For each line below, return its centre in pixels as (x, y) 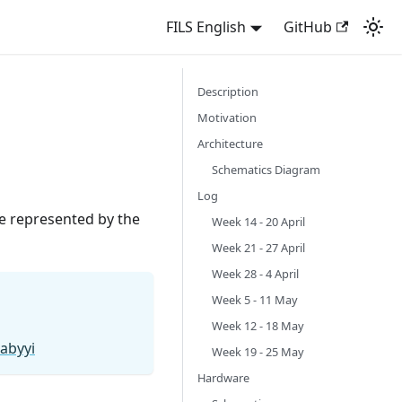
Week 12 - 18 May (258, 326)
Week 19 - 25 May (258, 352)
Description (228, 92)
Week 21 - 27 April (258, 248)
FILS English (206, 27)
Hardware (223, 378)
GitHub (307, 27)
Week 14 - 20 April (258, 222)
